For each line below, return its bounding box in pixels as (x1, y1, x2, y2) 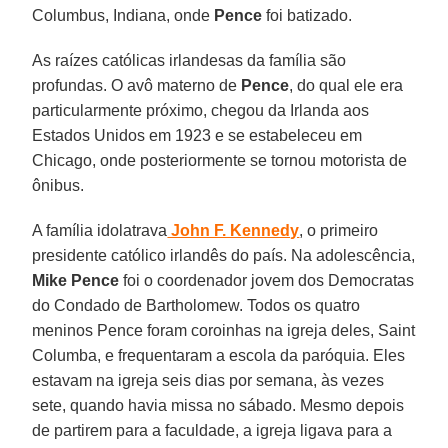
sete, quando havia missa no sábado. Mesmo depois (32, 396, 405, 414)
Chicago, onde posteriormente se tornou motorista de (32, 151, 408, 169)
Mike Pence (32, 271, 120, 289)
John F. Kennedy (167, 221, 300, 239)
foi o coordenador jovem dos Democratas (119, 271, 415, 289)
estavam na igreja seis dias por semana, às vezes (32, 371, 385, 389)
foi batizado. (262, 6, 353, 24)
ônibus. (32, 176, 85, 194)
